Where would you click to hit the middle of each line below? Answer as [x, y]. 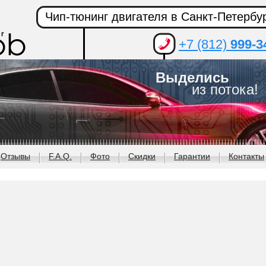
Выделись [192, 77]
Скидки [142, 156]
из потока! [225, 89]
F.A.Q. [60, 156]
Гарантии [192, 156]
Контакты [246, 156]
